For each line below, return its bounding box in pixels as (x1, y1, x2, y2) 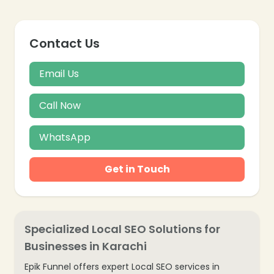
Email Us (39, 66, 79, 81)
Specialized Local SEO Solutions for (24, 221, 220, 237)
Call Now (39, 98, 81, 113)
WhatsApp (39, 130, 91, 144)
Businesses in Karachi (24, 238, 147, 254)
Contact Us (29, 34, 100, 52)
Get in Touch (104, 161, 170, 176)
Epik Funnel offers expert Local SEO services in (24, 260, 220, 273)
